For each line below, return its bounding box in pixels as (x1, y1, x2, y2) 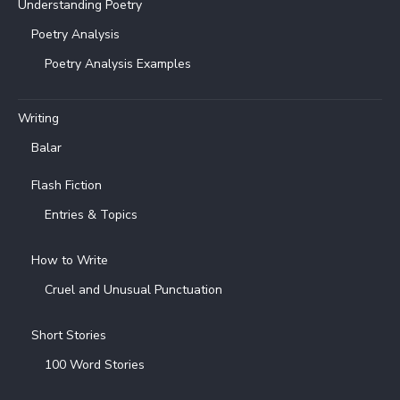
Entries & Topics (45, 206, 137, 224)
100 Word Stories (45, 356, 145, 374)
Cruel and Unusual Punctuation (45, 281, 222, 299)
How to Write (31, 252, 108, 270)
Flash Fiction (31, 177, 102, 195)
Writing (18, 110, 59, 128)
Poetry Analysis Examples (45, 55, 191, 73)
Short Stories (31, 327, 106, 345)
